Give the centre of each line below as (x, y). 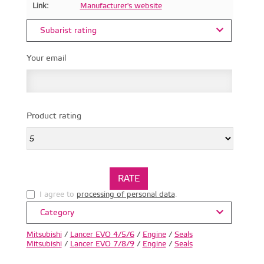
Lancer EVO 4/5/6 (102, 234)
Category (56, 212)
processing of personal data (126, 194)
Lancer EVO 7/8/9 (102, 244)
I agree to (58, 194)
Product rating (54, 116)
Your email (46, 58)
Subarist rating (67, 30)
